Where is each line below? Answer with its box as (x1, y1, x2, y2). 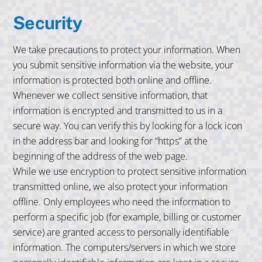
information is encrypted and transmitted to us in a (13, 104, 223, 118)
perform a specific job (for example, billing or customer (13, 211, 242, 224)
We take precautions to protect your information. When (13, 43, 241, 57)
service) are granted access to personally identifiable (13, 226, 230, 239)
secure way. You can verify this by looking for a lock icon (13, 119, 243, 133)
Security (13, 12, 82, 34)
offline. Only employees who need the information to (13, 195, 231, 209)
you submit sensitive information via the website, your (13, 58, 234, 72)
